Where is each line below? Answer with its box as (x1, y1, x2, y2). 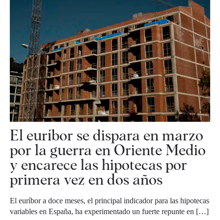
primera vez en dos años (10, 170, 163, 188)
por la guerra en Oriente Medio (10, 141, 206, 159)
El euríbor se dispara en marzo (10, 126, 203, 144)
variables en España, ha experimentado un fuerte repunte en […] (10, 207, 209, 216)
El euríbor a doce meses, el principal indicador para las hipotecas (10, 196, 209, 205)
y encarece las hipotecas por (10, 156, 187, 173)
